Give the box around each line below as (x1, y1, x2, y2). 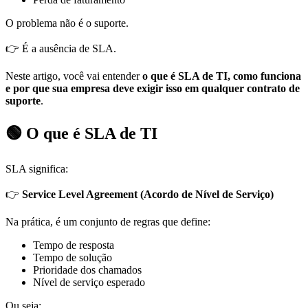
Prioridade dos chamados (33, 263, 142, 276)
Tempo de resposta (33, 239, 114, 251)
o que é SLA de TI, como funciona (142, 69, 301, 82)
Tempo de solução (33, 251, 112, 263)
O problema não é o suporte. (5, 16, 129, 29)
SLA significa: (5, 162, 68, 175)
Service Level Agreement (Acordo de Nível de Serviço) (22, 188, 274, 200)
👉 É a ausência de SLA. (5, 42, 116, 54)
